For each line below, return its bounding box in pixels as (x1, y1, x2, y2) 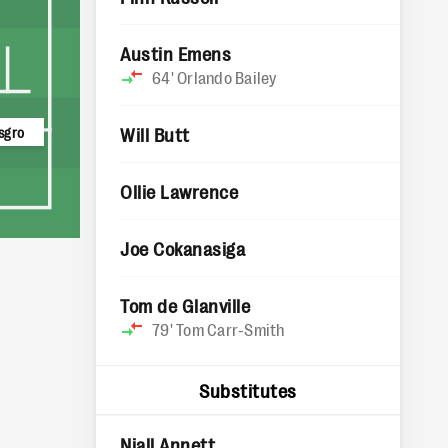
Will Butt (120, 123, 190, 145)
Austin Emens (120, 42, 232, 64)
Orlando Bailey (177, 67, 277, 87)
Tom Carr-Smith (176, 319, 285, 339)
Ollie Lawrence (120, 180, 239, 202)
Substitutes (199, 379, 297, 401)
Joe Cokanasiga (120, 237, 246, 259)
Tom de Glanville (120, 294, 251, 316)
